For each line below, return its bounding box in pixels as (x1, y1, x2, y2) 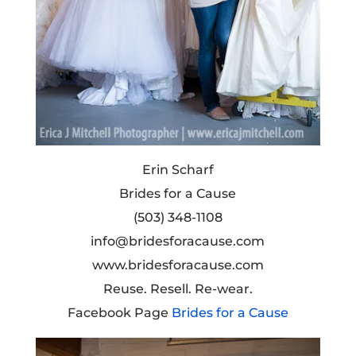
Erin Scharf (141, 161, 214, 177)
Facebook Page (67, 304, 172, 320)
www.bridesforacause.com (91, 257, 264, 273)
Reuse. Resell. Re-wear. (103, 281, 253, 296)
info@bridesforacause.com (91, 233, 265, 249)
